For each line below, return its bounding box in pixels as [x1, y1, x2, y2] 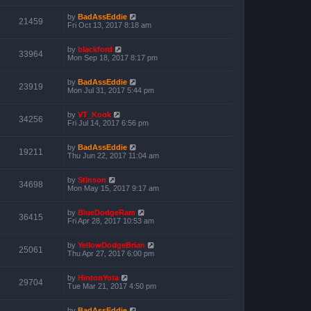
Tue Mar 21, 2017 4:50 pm [67, 281, 156, 290]
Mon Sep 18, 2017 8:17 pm [67, 53, 158, 62]
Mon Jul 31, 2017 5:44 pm [67, 85, 154, 94]
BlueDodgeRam [78, 208, 135, 217]
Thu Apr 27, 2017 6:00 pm [67, 249, 154, 258]
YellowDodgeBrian [78, 240, 145, 249]
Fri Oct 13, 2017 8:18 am [67, 20, 151, 29]
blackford [78, 44, 112, 53]
